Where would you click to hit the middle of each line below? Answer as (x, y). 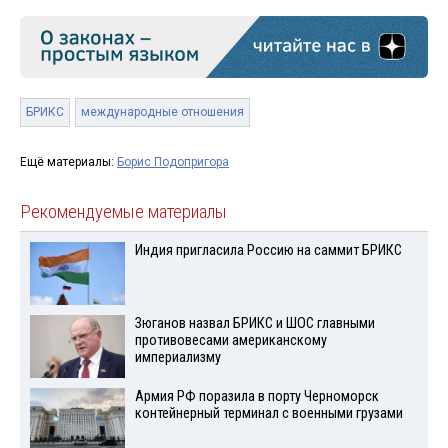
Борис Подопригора (173, 162)
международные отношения (162, 112)
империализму (177, 358)
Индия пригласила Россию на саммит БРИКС (268, 251)
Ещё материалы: (68, 162)
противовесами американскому (230, 341)
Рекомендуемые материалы (123, 212)
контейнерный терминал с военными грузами (268, 413)
